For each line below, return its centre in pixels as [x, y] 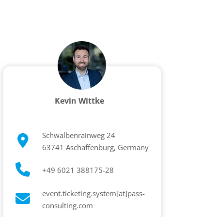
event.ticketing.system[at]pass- [94, 193]
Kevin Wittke [80, 101]
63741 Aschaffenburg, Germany [96, 147]
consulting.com [68, 205]
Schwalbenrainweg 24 [79, 135]
